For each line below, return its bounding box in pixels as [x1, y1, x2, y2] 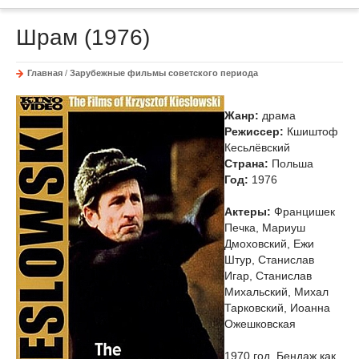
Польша [268, 157, 313, 170]
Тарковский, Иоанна [224, 301, 330, 314]
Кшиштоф [284, 125, 338, 138]
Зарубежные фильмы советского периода [70, 68, 258, 78]
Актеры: [224, 205, 271, 218]
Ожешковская [224, 317, 296, 330]
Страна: [224, 157, 268, 170]
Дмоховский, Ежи [224, 237, 314, 250]
